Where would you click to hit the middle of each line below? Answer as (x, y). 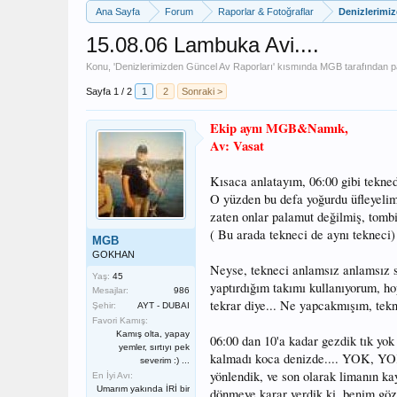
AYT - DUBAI (163, 305)
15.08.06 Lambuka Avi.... (202, 45)
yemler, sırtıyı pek (154, 347)
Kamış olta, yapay (153, 334)
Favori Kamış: (120, 320)
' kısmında (296, 66)
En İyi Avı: (113, 375)
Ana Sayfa (118, 12)
